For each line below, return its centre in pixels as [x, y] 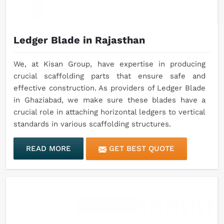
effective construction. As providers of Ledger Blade [109, 88]
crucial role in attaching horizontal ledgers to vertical [109, 112]
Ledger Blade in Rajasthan [79, 40]
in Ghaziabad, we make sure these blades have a [109, 100]
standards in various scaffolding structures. [92, 124]
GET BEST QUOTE [140, 149]
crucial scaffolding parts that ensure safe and [109, 76]
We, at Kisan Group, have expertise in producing [109, 64]
